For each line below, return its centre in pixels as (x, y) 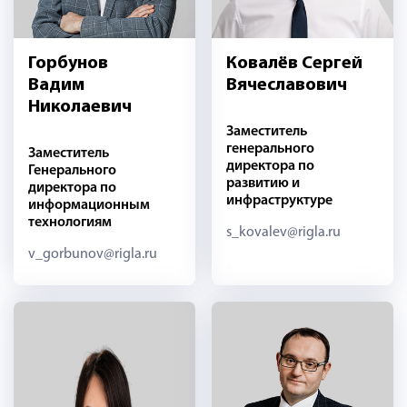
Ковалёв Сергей (294, 64)
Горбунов (68, 64)
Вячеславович (286, 86)
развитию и (263, 184)
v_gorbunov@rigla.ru (93, 255)
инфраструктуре (279, 201)
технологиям (70, 223)
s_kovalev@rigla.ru (283, 233)
